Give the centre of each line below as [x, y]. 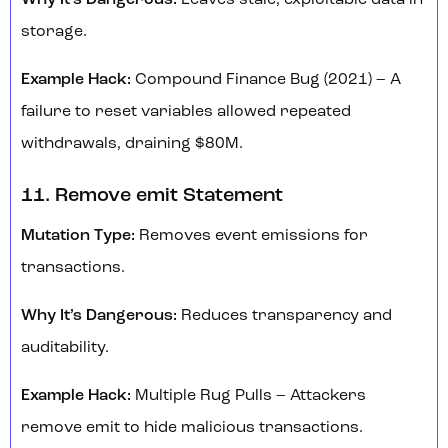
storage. [54, 32]
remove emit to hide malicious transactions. [192, 428]
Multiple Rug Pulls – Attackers [250, 396]
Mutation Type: [80, 236]
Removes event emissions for [253, 236]
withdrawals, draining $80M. [132, 144]
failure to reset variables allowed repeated [186, 112]
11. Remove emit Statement [154, 196]
